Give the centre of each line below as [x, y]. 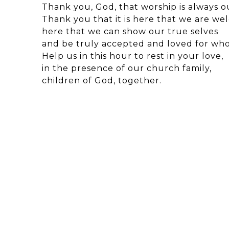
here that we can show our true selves [130, 31]
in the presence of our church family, [127, 68]
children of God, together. [102, 80]
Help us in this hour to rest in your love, [133, 56]
